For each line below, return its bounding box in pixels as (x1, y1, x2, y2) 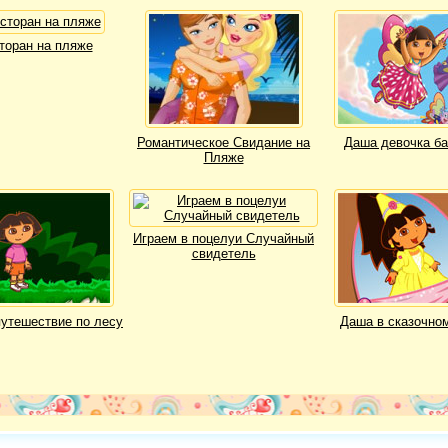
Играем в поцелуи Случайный (133, 231, 314, 246)
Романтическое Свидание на (137, 135, 310, 150)
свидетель (191, 246, 256, 261)
